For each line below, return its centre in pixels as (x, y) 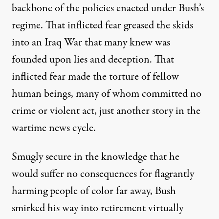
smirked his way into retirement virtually (98, 208)
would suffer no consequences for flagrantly (103, 174)
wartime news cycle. (54, 128)
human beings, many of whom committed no (107, 94)
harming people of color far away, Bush (94, 191)
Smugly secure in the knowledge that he (96, 157)
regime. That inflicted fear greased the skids (102, 26)
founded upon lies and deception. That (93, 60)
